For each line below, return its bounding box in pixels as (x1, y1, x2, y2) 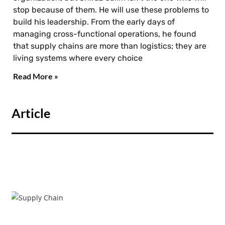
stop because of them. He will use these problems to (13, 5, 209, 15)
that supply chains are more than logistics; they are (13, 41, 207, 51)
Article (12, 105, 51, 121)
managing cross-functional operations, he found (13, 29, 197, 39)
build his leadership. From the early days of (13, 17, 175, 27)
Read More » (13, 71, 59, 81)
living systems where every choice (13, 53, 143, 63)
